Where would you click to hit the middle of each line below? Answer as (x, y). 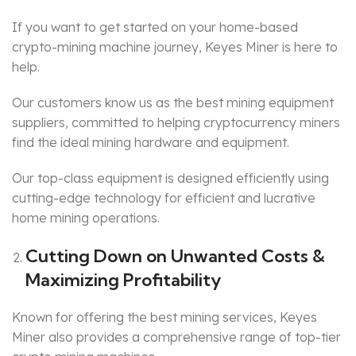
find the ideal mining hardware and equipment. (151, 143)
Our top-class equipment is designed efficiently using (170, 178)
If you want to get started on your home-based (155, 27)
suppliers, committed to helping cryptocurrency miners (176, 123)
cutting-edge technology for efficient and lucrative (164, 198)
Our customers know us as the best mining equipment (173, 103)
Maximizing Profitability (123, 280)
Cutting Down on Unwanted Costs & (175, 256)
